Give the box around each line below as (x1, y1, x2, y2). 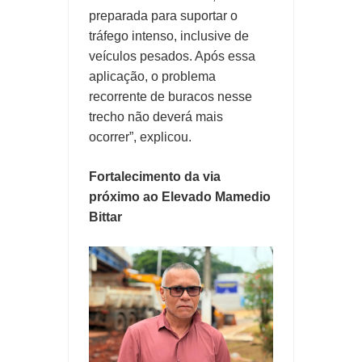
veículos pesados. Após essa (89, 49, 255, 64)
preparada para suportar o (89, 9, 238, 23)
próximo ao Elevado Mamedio (89, 190, 271, 204)
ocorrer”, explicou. (89, 130, 192, 145)
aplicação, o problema (89, 69, 216, 84)
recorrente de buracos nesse (89, 90, 252, 104)
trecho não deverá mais (89, 110, 223, 124)
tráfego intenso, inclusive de (89, 29, 249, 44)
